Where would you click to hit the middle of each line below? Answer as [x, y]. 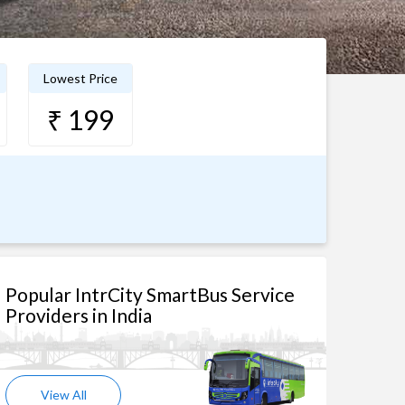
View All [63, 395]
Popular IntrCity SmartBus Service [150, 294]
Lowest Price [80, 78]
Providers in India [79, 315]
